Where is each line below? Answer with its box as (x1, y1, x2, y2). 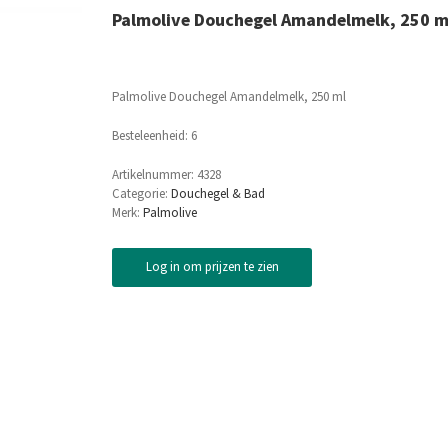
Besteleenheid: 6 (112, 126, 197, 145)
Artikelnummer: (112, 165, 197, 184)
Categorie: (112, 184, 171, 203)
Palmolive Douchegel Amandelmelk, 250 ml (112, 87, 346, 106)
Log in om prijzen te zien (145, 257, 279, 276)
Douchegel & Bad (171, 184, 265, 203)
